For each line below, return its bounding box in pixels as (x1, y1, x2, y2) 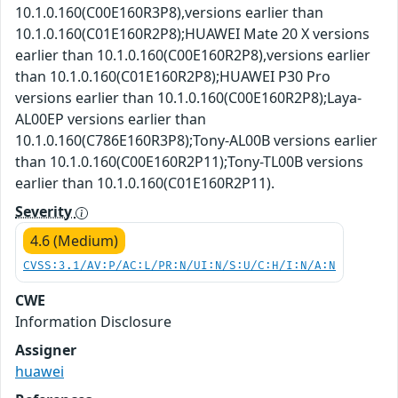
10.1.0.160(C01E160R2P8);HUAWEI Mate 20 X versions (15, 24, 370, 44)
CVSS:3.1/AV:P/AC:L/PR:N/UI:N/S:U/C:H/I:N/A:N (23, 259, 336, 273)
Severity (15, 202, 76, 221)
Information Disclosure (15, 312, 171, 331)
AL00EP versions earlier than (15, 109, 206, 129)
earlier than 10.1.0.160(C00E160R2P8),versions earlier (15, 45, 370, 65)
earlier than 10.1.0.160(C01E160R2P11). (15, 173, 275, 193)
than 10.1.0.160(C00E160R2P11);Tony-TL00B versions (15, 152, 363, 171)
